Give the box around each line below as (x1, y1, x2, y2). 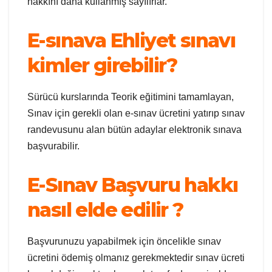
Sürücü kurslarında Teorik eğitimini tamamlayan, (27, 91, 234, 102)
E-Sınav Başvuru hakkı (27, 172, 238, 197)
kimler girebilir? (27, 53, 177, 77)
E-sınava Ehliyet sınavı (27, 28, 236, 52)
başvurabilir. (27, 140, 80, 151)
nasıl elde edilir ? (27, 197, 183, 222)
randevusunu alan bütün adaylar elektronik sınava (27, 124, 242, 135)
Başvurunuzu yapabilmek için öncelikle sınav (27, 236, 221, 246)
